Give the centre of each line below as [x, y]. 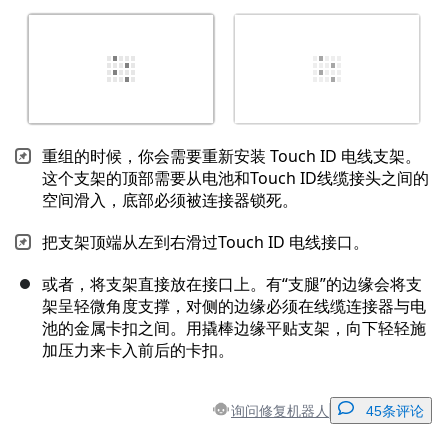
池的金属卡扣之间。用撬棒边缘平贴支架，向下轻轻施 [234, 328]
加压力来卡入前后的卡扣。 [138, 350]
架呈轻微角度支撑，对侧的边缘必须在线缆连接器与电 [234, 306]
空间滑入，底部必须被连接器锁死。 [170, 200]
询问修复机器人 [280, 410]
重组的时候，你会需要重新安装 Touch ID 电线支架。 [231, 156]
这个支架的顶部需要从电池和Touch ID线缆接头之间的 [235, 178]
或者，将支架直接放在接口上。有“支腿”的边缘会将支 [232, 284]
